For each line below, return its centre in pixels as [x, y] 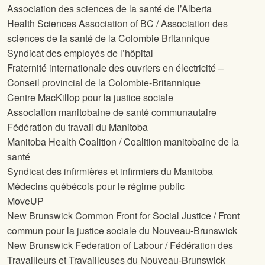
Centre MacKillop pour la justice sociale [90, 98]
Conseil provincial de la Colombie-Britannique [104, 83]
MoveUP [25, 201]
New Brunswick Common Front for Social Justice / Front [123, 216]
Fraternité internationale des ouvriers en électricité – [115, 68]
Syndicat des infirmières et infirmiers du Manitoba [110, 172]
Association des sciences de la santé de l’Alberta [109, 9]
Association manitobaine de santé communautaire [112, 112]
